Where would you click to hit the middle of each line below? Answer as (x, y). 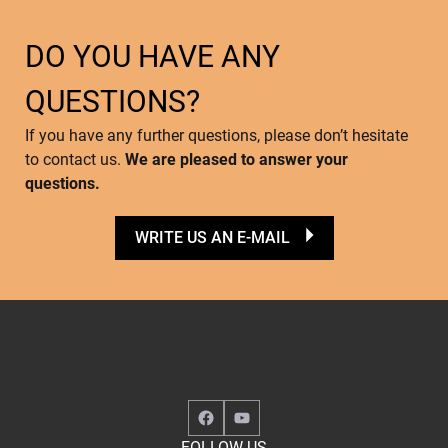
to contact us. (75, 159)
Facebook (235, 416)
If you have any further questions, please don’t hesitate (216, 135)
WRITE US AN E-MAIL (212, 237)
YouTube (267, 416)
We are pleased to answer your (236, 159)
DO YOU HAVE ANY (152, 56)
